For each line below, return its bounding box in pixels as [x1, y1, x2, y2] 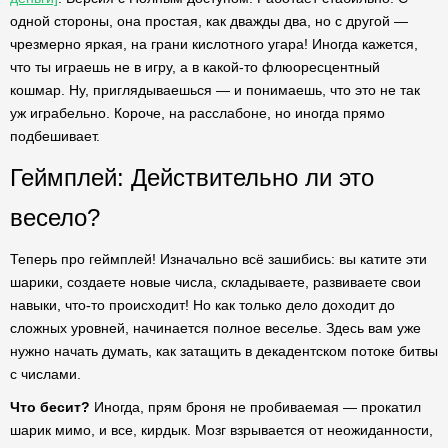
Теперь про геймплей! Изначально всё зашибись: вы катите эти [10, 251, 427, 267]
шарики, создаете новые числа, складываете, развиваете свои [10, 274, 421, 290]
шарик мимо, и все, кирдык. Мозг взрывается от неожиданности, [10, 422, 433, 438]
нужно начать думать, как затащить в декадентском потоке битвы [10, 343, 438, 359]
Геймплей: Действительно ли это [10, 164, 374, 191]
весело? [10, 204, 100, 231]
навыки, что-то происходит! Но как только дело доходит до [10, 297, 395, 313]
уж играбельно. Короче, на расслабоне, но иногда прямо [10, 105, 385, 121]
